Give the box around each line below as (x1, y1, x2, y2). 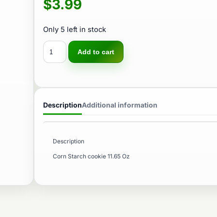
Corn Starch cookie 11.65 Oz (52, 153, 130, 160)
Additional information (81, 101, 157, 109)
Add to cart (77, 48, 114, 56)
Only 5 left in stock (43, 25, 106, 34)
